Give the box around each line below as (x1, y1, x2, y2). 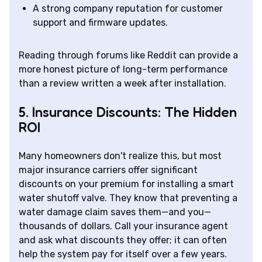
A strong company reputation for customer (33, 3, 223, 15)
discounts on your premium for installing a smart (19, 178, 234, 190)
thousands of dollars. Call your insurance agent (19, 220, 228, 232)
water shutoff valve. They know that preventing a (19, 192, 237, 204)
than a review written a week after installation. (19, 78, 226, 89)
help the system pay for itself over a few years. (19, 249, 227, 260)
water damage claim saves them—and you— (19, 206, 211, 218)
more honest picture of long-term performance (19, 64, 227, 75)
